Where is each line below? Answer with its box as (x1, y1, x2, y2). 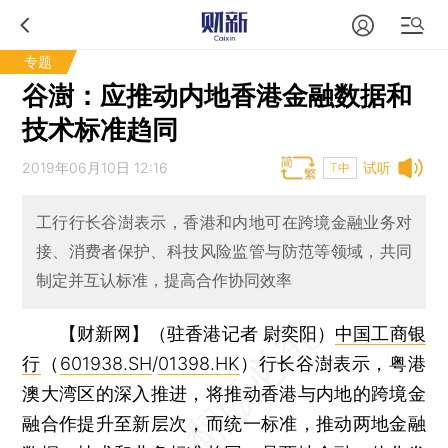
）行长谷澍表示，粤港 (239, 352, 426, 374)
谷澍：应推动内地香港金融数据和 (22, 80, 413, 111)
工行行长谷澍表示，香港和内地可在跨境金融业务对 (35, 212, 413, 233)
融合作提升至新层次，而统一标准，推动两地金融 (22, 412, 426, 434)
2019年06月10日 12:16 (22, 159, 169, 176)
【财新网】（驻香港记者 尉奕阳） (58, 322, 336, 344)
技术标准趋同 (22, 114, 179, 145)
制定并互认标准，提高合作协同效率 (35, 270, 292, 291)
